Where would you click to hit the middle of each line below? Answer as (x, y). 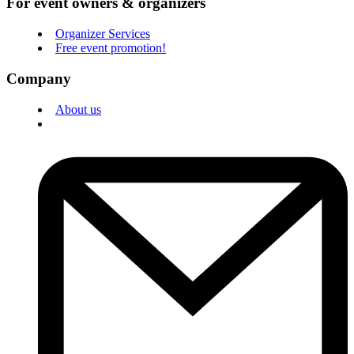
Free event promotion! (111, 48)
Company (39, 78)
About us (78, 109)
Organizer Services (103, 34)
